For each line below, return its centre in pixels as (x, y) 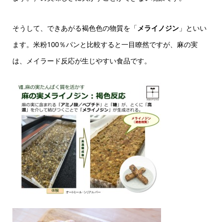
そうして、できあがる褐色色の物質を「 (75, 28)
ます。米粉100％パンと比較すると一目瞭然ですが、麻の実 (105, 45)
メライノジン (158, 28)
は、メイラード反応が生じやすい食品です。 (82, 61)
